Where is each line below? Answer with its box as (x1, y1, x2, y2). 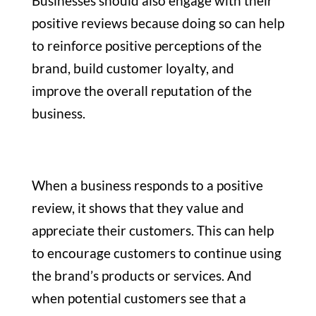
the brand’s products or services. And (31, 267, 252, 284)
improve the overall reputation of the (31, 82, 252, 99)
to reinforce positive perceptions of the (31, 37, 262, 54)
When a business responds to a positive (31, 176, 263, 193)
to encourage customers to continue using (31, 244, 281, 261)
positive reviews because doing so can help (31, 14, 284, 31)
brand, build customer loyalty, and (31, 59, 234, 76)
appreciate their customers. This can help (31, 221, 274, 238)
